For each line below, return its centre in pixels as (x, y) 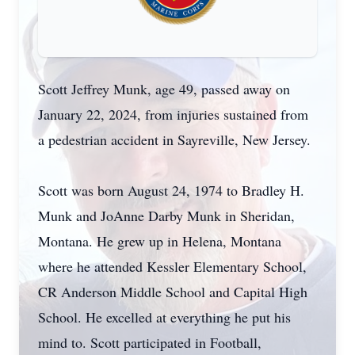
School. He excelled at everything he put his (164, 317)
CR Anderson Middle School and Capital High (173, 292)
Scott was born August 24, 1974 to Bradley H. (171, 190)
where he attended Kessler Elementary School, (172, 266)
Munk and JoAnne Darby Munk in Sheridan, (166, 216)
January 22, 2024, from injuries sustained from (173, 114)
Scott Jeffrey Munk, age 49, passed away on (164, 89)
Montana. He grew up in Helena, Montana (160, 241)
